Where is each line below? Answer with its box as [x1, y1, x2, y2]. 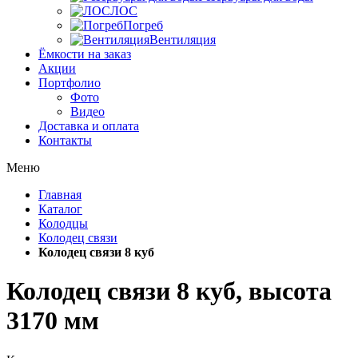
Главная [38, 188, 82, 201]
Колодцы [38, 217, 88, 230]
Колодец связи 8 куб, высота [6, 276, 332, 306]
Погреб [123, 18, 163, 32]
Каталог [38, 202, 82, 216]
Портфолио [38, 76, 101, 89]
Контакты [38, 133, 92, 147]
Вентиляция [149, 33, 216, 46]
